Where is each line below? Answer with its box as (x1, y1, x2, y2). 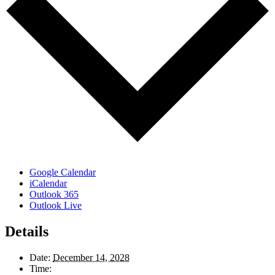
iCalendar (29, 177, 67, 188)
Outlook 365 (29, 188, 79, 199)
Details (5, 223, 48, 239)
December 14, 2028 (53, 252, 130, 263)
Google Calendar (29, 166, 96, 177)
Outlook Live (29, 199, 82, 211)
